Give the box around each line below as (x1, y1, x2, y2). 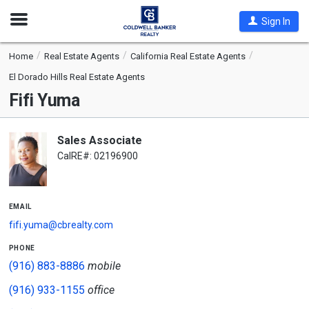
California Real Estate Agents (130, 51, 246, 61)
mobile (84, 259, 123, 272)
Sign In (261, 15, 290, 27)
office (84, 283, 117, 297)
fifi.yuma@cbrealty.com (8, 219, 113, 230)
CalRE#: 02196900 (57, 150, 138, 161)
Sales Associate (57, 134, 142, 147)
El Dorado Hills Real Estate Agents (8, 72, 145, 82)
